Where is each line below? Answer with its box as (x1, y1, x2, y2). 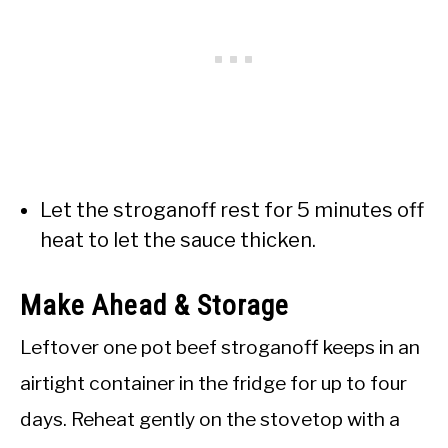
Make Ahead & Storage (20, 289, 289, 323)
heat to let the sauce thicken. (40, 228, 316, 253)
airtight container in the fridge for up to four (20, 371, 407, 396)
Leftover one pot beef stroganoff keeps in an (20, 335, 420, 360)
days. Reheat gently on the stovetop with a (20, 407, 400, 432)
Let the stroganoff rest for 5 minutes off (40, 198, 424, 223)
